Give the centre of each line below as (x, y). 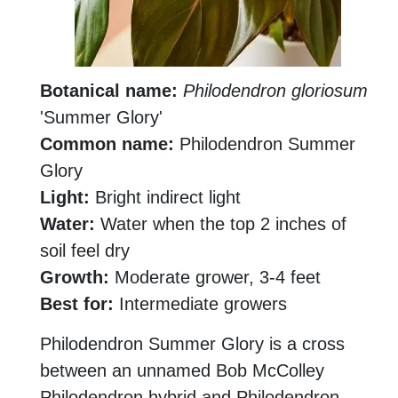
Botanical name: (109, 91)
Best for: (77, 304)
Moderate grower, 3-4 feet (215, 278)
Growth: (75, 278)
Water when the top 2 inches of (221, 224)
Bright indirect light (165, 198)
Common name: (107, 144)
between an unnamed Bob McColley (182, 371)
